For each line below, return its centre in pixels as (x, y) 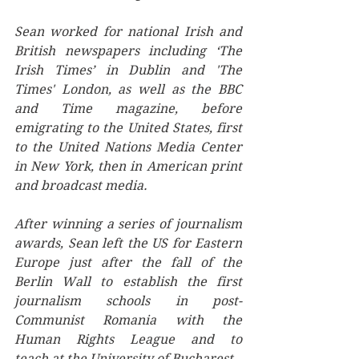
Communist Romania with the (128, 320)
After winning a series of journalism (128, 224)
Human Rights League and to (128, 339)
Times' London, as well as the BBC (128, 89)
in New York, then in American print (128, 166)
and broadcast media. (83, 185)
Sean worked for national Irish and (128, 31)
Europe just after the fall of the (128, 262)
